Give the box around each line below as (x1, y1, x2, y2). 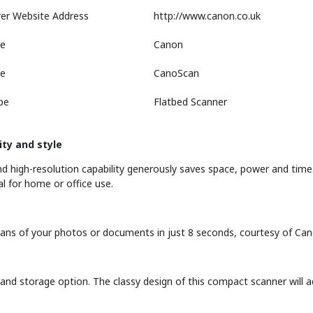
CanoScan (153, 66, 199, 80)
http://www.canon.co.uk (153, 9, 261, 22)
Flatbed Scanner (153, 95, 227, 108)
